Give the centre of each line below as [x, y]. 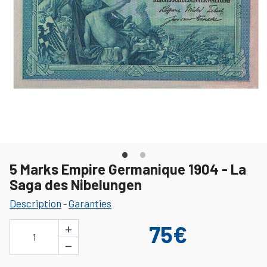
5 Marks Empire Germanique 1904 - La [128, 169]
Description [35, 203]
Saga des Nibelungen [76, 184]
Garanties [90, 203]
